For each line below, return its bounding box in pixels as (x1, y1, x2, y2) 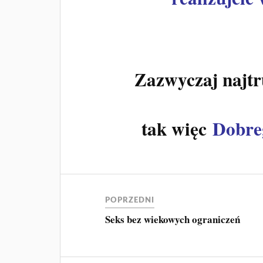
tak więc (141, 114, 213, 142)
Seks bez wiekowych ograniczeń (105, 211, 241, 227)
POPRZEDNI (105, 196, 155, 204)
